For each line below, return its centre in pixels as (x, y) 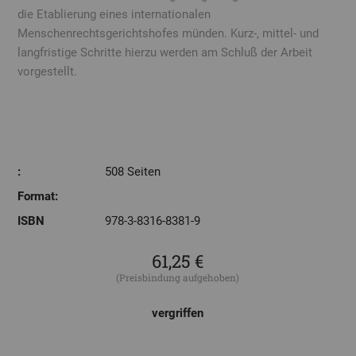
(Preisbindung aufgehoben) (178, 277)
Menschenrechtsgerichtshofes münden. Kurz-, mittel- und (168, 34)
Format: (38, 197)
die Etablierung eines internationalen (114, 15)
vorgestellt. (48, 72)
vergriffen (178, 313)
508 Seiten (133, 172)
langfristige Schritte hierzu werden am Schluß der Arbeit (165, 53)
